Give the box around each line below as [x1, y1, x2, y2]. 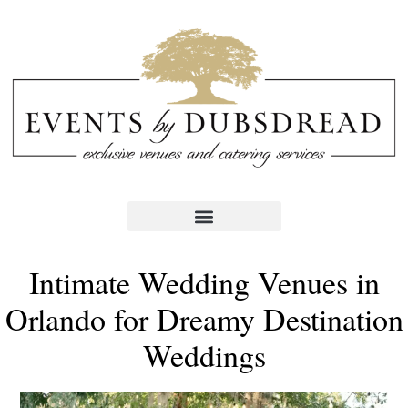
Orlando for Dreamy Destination [5, 298, 403, 341]
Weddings [142, 334, 266, 377]
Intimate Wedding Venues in [28, 261, 380, 304]
